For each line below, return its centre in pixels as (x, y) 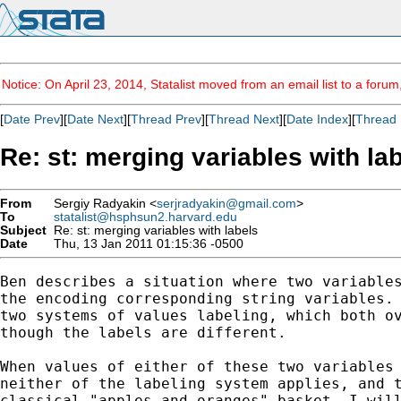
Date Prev (32, 119)
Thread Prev (166, 119)
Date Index (317, 119)
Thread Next (244, 119)
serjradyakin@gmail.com (226, 203)
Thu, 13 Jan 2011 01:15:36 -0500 (145, 243)
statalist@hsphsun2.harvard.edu (145, 217)
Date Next (95, 119)
